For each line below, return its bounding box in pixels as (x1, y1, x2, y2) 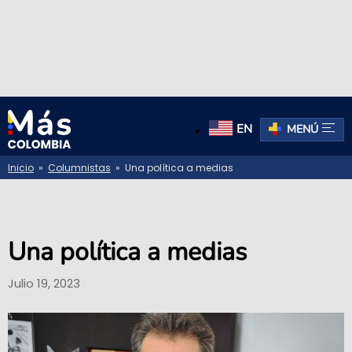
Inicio (8, 160, 34, 174)
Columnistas (48, 160, 111, 174)
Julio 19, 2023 (8, 275, 80, 291)
